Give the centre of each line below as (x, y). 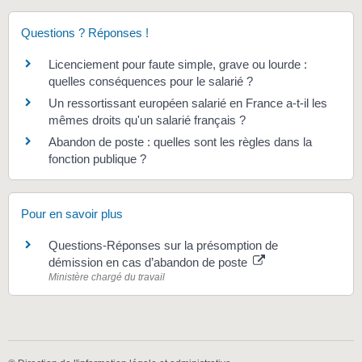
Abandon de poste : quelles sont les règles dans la (180, 142)
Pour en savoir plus (72, 213)
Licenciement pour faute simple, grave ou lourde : (178, 65)
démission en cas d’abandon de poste (149, 262)
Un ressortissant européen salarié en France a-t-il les (188, 103)
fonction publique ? (97, 159)
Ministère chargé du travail (107, 277)
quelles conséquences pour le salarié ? (151, 82)
